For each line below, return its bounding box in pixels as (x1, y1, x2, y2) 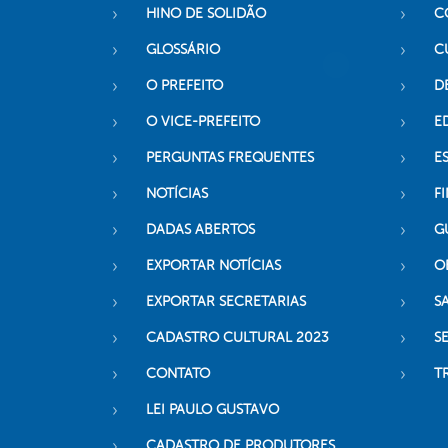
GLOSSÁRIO (146, 42, 220, 58)
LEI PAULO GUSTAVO (146, 402, 279, 418)
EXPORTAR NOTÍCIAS (146, 258, 281, 274)
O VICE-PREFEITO (146, 114, 260, 130)
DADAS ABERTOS (146, 222, 255, 238)
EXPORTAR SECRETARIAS (146, 294, 306, 310)
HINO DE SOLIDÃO (146, 6, 266, 22)
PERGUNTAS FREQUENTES (146, 150, 314, 166)
